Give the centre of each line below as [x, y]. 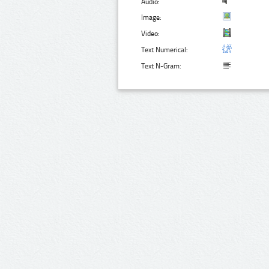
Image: [152, 17]
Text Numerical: [165, 50]
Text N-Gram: [162, 66]
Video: [151, 33]
